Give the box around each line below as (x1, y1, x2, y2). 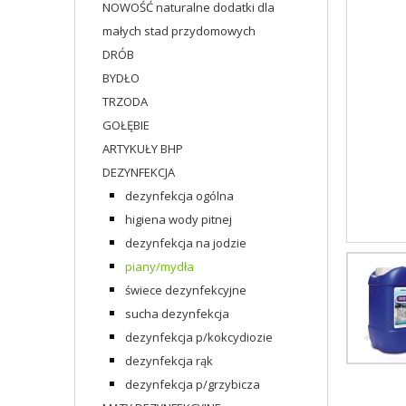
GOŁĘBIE (102, 117, 150, 133)
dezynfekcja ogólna (125, 188, 234, 204)
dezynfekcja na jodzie (125, 235, 246, 251)
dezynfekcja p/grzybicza (125, 376, 260, 392)
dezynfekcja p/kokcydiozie (125, 329, 273, 345)
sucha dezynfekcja (125, 305, 229, 322)
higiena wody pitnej (125, 211, 232, 227)
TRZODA (102, 93, 148, 110)
